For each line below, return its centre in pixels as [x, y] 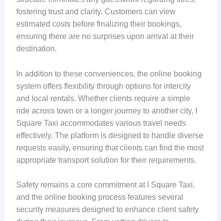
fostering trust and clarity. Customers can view [96, 11]
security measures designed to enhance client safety [107, 210]
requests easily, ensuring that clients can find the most [110, 147]
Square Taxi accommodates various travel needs [101, 123]
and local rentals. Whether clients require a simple [103, 98]
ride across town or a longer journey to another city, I [107, 110]
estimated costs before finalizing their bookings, [99, 24]
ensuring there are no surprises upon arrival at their [105, 36]
